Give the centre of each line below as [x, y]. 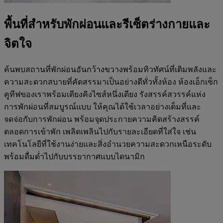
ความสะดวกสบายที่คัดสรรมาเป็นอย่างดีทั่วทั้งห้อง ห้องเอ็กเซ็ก [111, 82]
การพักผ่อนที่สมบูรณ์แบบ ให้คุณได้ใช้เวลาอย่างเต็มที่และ [103, 107]
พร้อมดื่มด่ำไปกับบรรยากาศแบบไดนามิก [74, 157]
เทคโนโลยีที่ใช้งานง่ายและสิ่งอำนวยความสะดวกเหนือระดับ [108, 144]
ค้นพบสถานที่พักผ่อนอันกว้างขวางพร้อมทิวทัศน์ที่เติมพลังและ [110, 70]
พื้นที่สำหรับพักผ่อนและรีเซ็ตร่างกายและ [107, 25]
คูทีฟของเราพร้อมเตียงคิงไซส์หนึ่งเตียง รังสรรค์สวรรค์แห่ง [105, 95]
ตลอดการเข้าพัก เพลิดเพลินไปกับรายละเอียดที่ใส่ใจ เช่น [100, 132]
